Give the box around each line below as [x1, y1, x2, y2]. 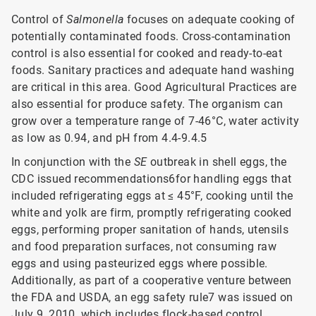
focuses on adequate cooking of [123, 13, 296, 26]
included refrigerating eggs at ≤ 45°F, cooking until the [11, 189, 293, 202]
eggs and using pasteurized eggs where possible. [11, 257, 268, 270]
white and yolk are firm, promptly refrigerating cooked [11, 206, 292, 219]
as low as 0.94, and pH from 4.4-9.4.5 [11, 131, 207, 145]
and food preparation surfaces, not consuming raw [11, 240, 277, 253]
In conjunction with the [11, 155, 134, 169]
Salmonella [66, 13, 124, 26]
